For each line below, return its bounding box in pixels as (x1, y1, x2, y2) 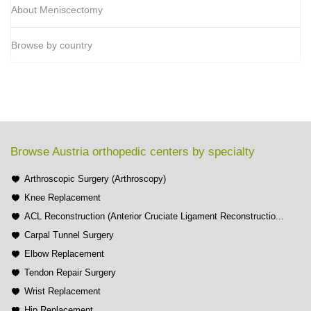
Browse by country (11, 40, 92, 51)
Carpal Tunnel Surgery (24, 230, 114, 241)
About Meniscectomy (11, 4, 103, 16)
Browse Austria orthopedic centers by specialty (10, 145, 255, 159)
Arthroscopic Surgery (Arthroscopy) (24, 174, 166, 185)
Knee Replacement (24, 192, 101, 203)
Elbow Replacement (24, 249, 104, 260)
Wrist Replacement (24, 286, 101, 297)
